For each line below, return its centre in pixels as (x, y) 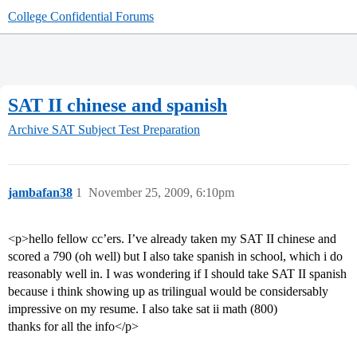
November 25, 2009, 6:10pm (161, 193)
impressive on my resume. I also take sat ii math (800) (143, 309)
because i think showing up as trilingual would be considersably (168, 292)
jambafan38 (40, 193)
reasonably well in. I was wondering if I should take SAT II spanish (177, 274)
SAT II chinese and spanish (118, 105)
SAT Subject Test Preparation (126, 130)
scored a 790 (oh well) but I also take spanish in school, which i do (175, 257)
